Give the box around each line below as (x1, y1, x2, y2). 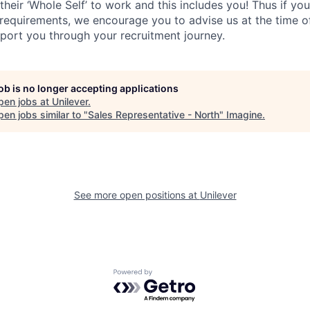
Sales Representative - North (88, 108, 219, 120)
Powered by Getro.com (113, 268, 235, 282)
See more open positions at (73, 188, 200, 201)
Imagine (226, 108, 262, 120)
